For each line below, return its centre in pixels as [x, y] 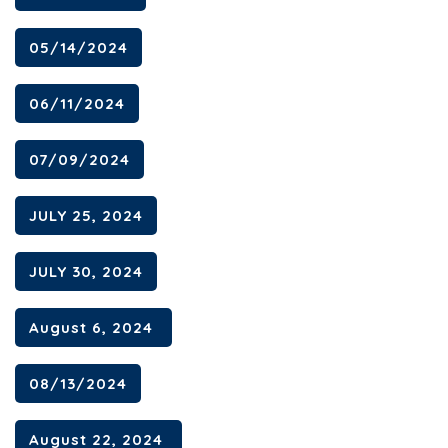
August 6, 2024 [93, 327]
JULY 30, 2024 [86, 271]
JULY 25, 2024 [86, 215]
